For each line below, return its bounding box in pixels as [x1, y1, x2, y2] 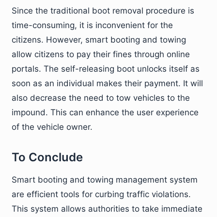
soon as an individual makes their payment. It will [12, 78, 203, 88]
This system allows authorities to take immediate [12, 204, 202, 214]
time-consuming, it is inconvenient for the [12, 20, 173, 30]
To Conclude [12, 150, 83, 164]
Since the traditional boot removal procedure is [12, 6, 194, 15]
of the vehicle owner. [12, 122, 93, 132]
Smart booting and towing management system [12, 175, 198, 185]
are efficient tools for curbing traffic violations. [12, 189, 191, 199]
